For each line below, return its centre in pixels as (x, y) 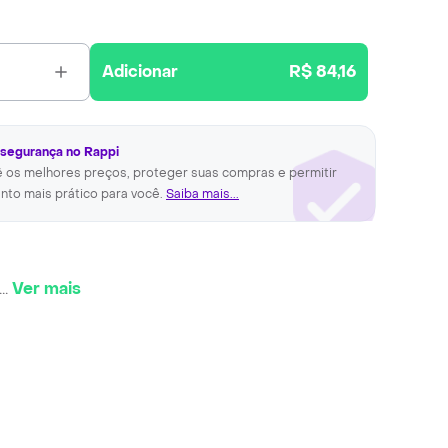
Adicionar (140, 71)
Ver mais (46, 288)
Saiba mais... (202, 194)
